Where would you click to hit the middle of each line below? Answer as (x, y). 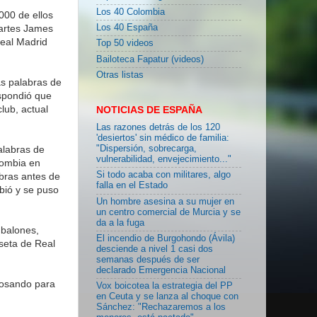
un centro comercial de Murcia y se (168, 212)
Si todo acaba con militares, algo (163, 175)
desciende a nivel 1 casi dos (155, 249)
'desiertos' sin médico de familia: (163, 138)
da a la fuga (120, 223)
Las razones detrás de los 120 (158, 128)
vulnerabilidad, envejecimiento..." (164, 160)
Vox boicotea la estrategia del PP (165, 286)
